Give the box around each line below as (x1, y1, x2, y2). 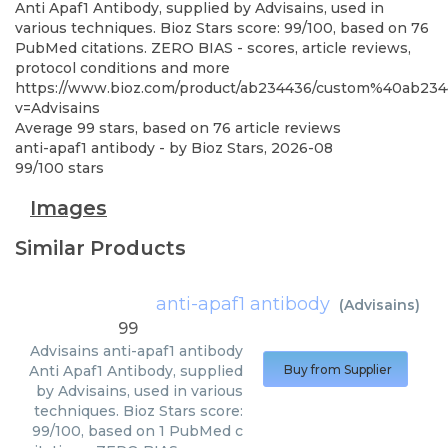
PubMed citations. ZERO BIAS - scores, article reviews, (15, 39, 411, 57)
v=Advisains (15, 99, 100, 117)
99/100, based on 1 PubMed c (32, 422, 243, 440)
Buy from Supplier (284, 362, 392, 377)
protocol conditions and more (15, 59, 230, 77)
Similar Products (15, 236, 186, 260)
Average (15, 119, 77, 137)
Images (30, 196, 107, 220)
